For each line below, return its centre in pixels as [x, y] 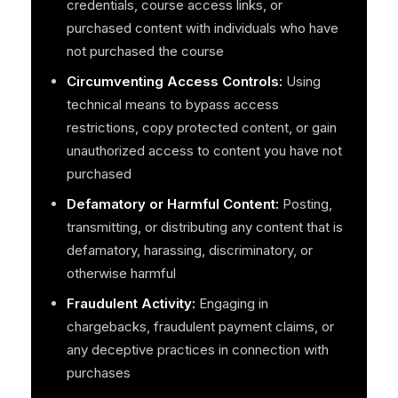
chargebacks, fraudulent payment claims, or [200, 327]
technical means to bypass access [172, 105]
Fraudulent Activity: [131, 304]
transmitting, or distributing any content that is [204, 227]
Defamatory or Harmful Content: [172, 204]
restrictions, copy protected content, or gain [201, 128]
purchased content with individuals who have [202, 28]
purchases [98, 373]
